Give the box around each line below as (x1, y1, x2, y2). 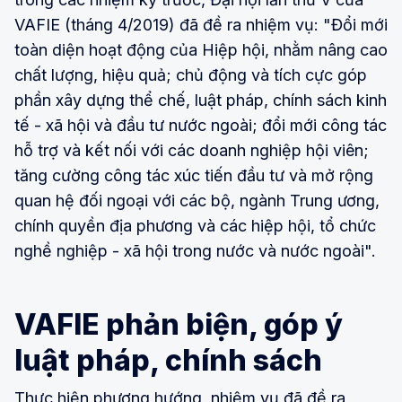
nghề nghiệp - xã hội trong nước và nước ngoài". (14, 240, 376, 260)
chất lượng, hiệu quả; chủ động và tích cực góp (14, 65, 367, 84)
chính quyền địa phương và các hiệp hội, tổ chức (14, 215, 376, 235)
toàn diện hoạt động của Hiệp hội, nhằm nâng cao (14, 39, 388, 59)
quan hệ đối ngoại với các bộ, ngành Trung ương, (14, 190, 380, 210)
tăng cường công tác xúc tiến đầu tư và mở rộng (14, 165, 373, 185)
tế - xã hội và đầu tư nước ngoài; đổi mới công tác (14, 115, 387, 135)
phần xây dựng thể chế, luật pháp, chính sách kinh (14, 90, 387, 109)
